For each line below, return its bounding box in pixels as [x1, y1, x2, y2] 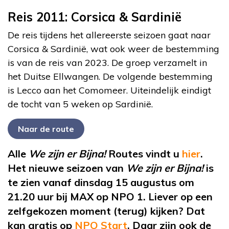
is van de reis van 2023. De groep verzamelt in [8, 56, 207, 68]
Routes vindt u [106, 147, 182, 160]
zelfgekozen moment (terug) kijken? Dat [8, 204, 205, 217]
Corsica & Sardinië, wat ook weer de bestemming [8, 42, 219, 55]
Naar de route [18, 123, 74, 134]
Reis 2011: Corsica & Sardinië [8, 9, 181, 25]
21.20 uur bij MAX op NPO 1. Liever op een [8, 190, 213, 203]
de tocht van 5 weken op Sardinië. [8, 98, 153, 110]
